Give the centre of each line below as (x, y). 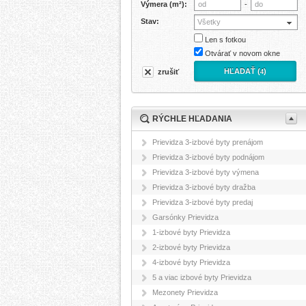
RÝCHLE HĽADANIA (192, 119)
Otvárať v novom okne (242, 53)
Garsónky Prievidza (185, 217)
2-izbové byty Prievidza (191, 247)
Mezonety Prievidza (185, 292)
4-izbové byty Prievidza (191, 262)
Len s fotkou (225, 40)
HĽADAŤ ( (242, 71)
